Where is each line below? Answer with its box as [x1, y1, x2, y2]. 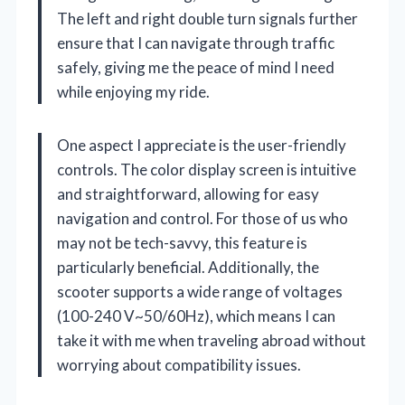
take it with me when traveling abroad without [57, 331, 366, 351]
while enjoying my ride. [57, 82, 210, 102]
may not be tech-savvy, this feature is [57, 233, 307, 253]
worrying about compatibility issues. [57, 355, 301, 375]
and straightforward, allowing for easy [57, 184, 319, 204]
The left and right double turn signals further [57, 9, 358, 29]
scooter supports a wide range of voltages [57, 282, 343, 302]
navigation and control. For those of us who [57, 209, 348, 229]
